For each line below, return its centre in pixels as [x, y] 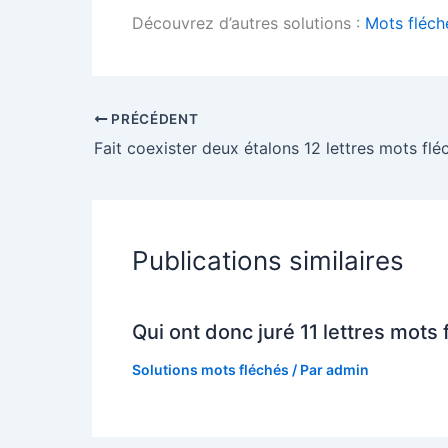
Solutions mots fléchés [210, 369]
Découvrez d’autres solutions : [248, 23]
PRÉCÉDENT [153, 118]
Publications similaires [268, 260]
